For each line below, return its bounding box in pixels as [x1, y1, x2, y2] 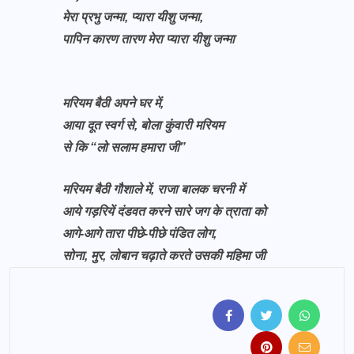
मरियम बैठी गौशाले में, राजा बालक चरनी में [62, 183, 244, 196]
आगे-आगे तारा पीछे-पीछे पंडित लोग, [62, 227, 217, 240]
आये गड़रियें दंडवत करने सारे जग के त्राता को [62, 205, 266, 218]
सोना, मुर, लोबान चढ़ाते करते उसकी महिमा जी [62, 249, 265, 262]
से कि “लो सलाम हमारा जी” [62, 141, 186, 154]
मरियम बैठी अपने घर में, [62, 96, 164, 110]
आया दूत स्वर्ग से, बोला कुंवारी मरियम [62, 119, 224, 132]
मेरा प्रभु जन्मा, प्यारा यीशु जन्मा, [62, 10, 203, 24]
